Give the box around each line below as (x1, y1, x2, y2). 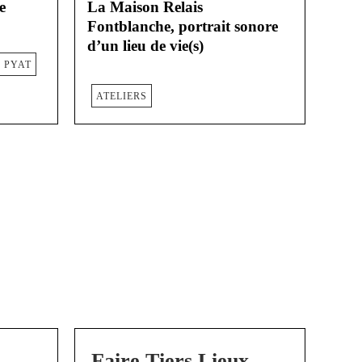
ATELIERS (95, 90, 147, 102)
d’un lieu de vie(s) (87, 37, 204, 55)
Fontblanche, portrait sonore (87, 18, 278, 36)
